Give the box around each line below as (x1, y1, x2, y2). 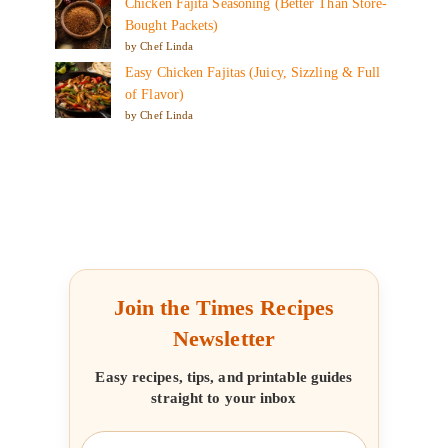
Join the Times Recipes (113, 295, 335, 321)
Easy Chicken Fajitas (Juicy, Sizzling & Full (125, 64, 381, 80)
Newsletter (172, 326, 275, 352)
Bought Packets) (125, 17, 219, 33)
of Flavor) (125, 86, 184, 102)
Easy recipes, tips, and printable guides (95, 368, 353, 385)
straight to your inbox (151, 389, 297, 406)
